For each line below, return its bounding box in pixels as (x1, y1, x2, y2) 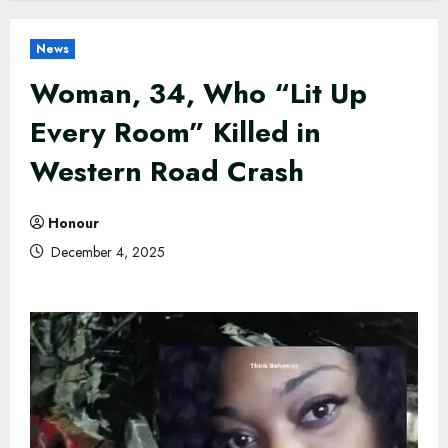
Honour (48, 212, 99, 233)
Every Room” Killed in (30, 111, 321, 153)
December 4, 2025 (47, 241, 165, 262)
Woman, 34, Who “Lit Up (30, 72, 367, 114)
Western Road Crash (30, 150, 304, 192)
